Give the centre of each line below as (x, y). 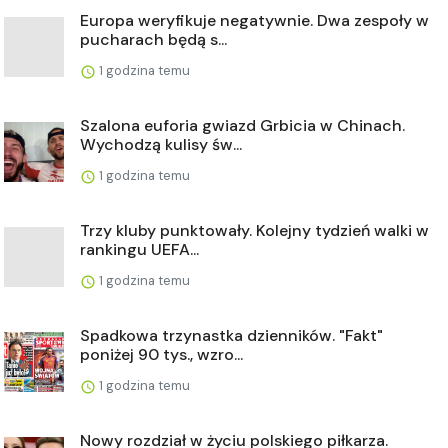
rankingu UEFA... (139, 249)
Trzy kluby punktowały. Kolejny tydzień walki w (254, 230)
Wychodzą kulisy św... (161, 144)
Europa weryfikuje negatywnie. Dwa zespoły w (254, 20)
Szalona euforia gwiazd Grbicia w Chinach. (242, 125)
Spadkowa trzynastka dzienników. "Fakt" (231, 335)
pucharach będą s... (153, 39)
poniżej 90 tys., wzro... (161, 354)
